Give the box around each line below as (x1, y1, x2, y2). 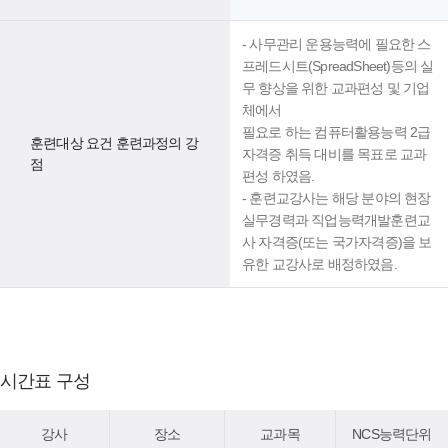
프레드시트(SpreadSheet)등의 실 (242, 58, 434, 74)
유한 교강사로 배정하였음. (242, 256, 397, 272)
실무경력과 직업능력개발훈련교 (242, 212, 430, 228)
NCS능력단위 (352, 426, 432, 442)
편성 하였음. (242, 168, 315, 184)
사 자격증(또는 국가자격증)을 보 (242, 234, 432, 250)
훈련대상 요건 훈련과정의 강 (30, 135, 198, 151)
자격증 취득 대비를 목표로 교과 (242, 146, 427, 162)
